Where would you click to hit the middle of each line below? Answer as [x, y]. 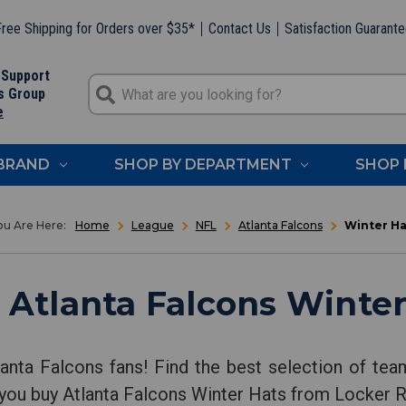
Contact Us [239, 28]
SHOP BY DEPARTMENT [203, 164]
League [152, 225]
